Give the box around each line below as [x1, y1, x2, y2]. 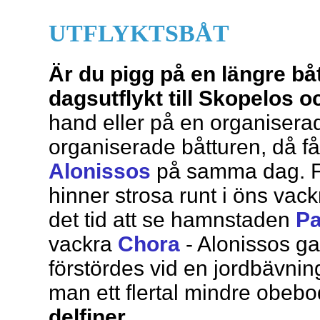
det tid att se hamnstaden [49, 208, 296, 232]
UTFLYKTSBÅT [49, 20, 229, 46]
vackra [49, 232, 118, 256]
